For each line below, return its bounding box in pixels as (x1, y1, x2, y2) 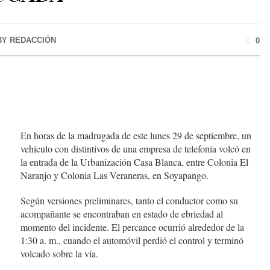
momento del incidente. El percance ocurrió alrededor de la (20, 221, 244, 234)
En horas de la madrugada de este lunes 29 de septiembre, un (20, 129, 251, 142)
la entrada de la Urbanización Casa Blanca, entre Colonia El (20, 155, 248, 169)
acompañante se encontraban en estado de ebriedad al (20, 207, 223, 221)
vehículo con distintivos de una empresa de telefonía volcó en (20, 142, 251, 155)
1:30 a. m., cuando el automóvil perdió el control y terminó (20, 234, 243, 247)
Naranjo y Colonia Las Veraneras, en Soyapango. (20, 169, 209, 182)
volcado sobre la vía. (20, 247, 98, 260)
